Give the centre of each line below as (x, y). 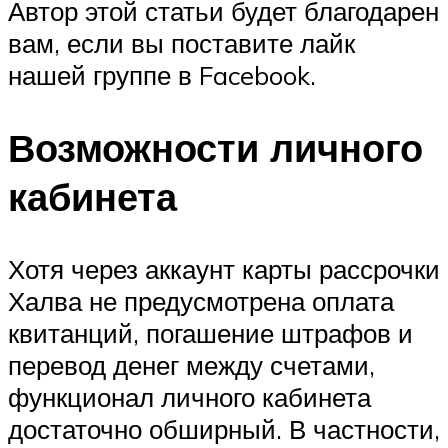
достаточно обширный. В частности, (224, 428)
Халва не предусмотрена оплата (201, 300)
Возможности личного (215, 147)
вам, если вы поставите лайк (181, 43)
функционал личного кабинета (189, 396)
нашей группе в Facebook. (162, 75)
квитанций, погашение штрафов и (210, 332)
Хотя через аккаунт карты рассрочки (224, 268)
